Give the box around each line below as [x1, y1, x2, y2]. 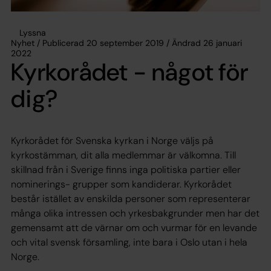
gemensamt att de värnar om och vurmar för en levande [11, 221, 257, 234]
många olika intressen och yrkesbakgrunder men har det [11, 206, 260, 220]
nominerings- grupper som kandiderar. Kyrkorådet [11, 177, 232, 191]
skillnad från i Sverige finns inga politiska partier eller [11, 163, 241, 176]
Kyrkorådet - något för [11, 56, 249, 88]
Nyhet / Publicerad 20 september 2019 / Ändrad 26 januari [11, 37, 242, 48]
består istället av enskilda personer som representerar [11, 192, 250, 205]
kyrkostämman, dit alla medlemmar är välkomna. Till [11, 148, 236, 162]
